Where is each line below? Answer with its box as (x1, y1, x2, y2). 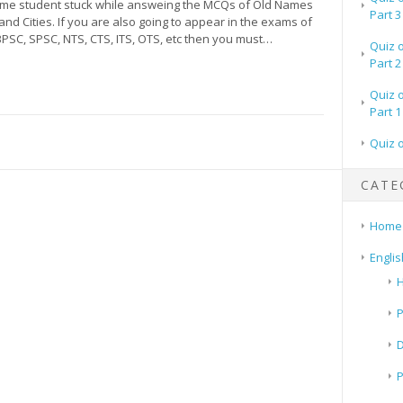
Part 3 (369, 5, 401, 22)
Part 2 (369, 54, 401, 71)
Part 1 (369, 103, 401, 120)
